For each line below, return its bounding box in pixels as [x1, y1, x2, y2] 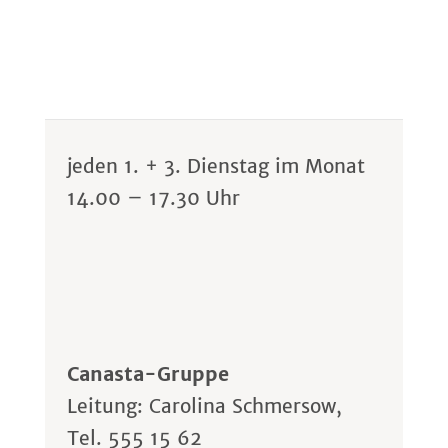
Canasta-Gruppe [67, 362, 230, 387]
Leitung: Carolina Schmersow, [67, 394, 343, 419]
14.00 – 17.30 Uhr [67, 186, 241, 211]
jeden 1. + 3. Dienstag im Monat [67, 154, 366, 179]
